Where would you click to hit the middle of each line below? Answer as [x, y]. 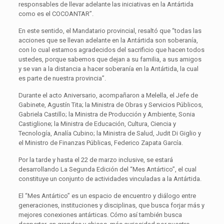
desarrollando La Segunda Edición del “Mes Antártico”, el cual [107, 169]
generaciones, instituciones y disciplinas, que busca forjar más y [111, 205]
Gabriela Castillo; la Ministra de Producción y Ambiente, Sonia [106, 114]
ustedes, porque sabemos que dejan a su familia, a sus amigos [110, 59]
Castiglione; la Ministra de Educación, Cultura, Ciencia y [97, 123]
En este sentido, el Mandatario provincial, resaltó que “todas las [110, 30]
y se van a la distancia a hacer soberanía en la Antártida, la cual [108, 68]
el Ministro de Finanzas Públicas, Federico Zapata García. [100, 142]
